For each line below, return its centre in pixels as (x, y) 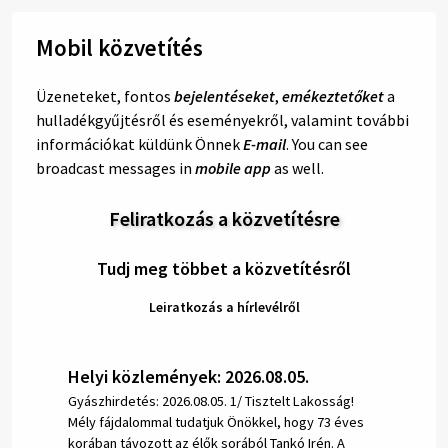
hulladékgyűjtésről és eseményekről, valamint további (222, 120)
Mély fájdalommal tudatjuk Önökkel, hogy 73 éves (216, 422)
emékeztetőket (333, 96)
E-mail (264, 144)
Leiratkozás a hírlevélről (224, 307)
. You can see (327, 144)
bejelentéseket (224, 96)
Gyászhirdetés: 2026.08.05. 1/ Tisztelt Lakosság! (211, 401)
